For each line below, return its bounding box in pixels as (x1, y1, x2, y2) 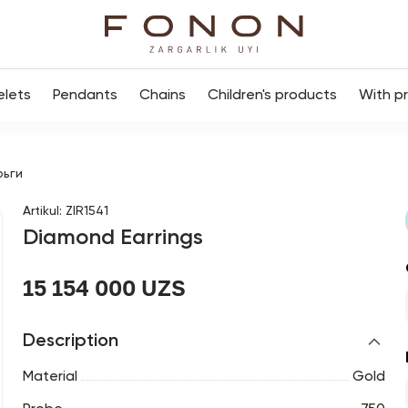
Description (22, 332, 118, 351)
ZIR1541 (65, 205, 108, 218)
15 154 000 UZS (22, 274, 186, 301)
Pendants (53, 88, 117, 103)
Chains (139, 88, 186, 103)
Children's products (208, 88, 337, 103)
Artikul (22, 205, 59, 218)
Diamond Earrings (22, 227, 203, 249)
